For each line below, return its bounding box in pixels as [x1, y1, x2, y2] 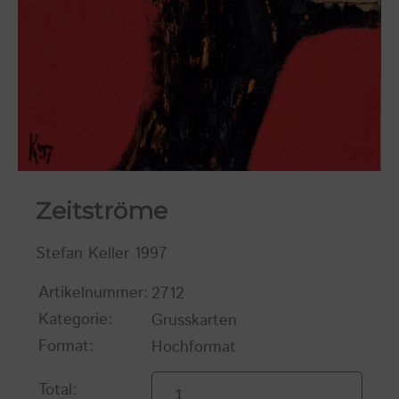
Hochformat [151, 336, 236, 360]
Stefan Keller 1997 [36, 242, 167, 266]
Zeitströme [36, 196, 167, 226]
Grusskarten [151, 309, 237, 333]
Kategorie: [38, 308, 112, 332]
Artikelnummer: [38, 281, 148, 305]
